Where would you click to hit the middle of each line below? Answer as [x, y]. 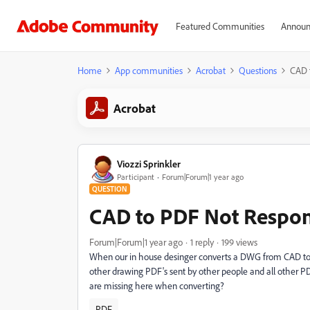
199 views [239, 242]
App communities [149, 70]
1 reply [202, 242]
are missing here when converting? [157, 285]
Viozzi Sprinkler [149, 163]
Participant [136, 176]
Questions [258, 70]
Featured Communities [220, 26]
